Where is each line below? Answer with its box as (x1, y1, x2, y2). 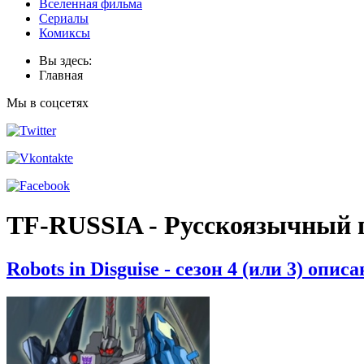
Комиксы (39, 25, 90, 40)
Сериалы (39, 11, 89, 25)
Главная (39, 67, 83, 82)
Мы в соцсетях (6, 95, 89, 110)
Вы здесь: (39, 53, 98, 67)
